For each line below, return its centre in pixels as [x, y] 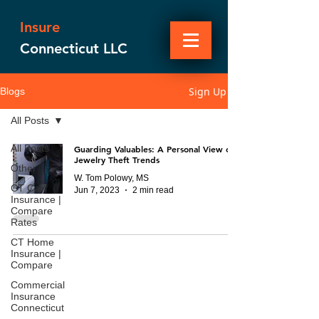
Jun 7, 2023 [97, 190]
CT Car [27, 188]
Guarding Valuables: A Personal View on [155, 149]
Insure [40, 27]
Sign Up [208, 91]
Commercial [38, 285]
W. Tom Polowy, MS [111, 178]
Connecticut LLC [74, 48]
